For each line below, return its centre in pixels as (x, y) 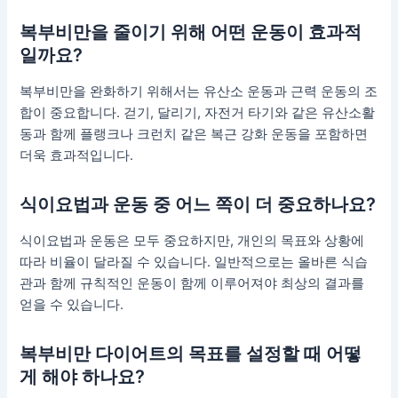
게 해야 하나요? (83, 377)
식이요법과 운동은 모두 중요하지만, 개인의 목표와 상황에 (192, 241)
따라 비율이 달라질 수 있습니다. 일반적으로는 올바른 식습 (194, 263)
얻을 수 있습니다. (72, 305)
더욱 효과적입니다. (77, 156)
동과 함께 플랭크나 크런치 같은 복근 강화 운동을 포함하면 (194, 135)
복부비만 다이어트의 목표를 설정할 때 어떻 (191, 354)
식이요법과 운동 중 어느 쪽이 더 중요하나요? (198, 205)
